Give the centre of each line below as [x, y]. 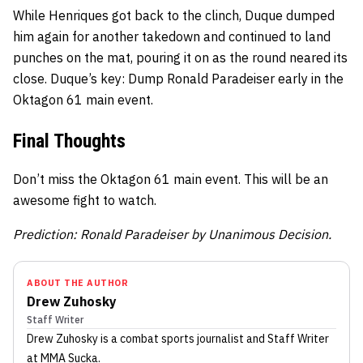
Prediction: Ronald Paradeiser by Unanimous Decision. [172, 234]
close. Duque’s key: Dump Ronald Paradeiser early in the [178, 78]
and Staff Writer [286, 338]
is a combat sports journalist [171, 338]
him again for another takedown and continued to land [172, 36]
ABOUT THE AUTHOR [77, 282]
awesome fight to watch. [85, 200]
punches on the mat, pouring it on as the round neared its [180, 57]
